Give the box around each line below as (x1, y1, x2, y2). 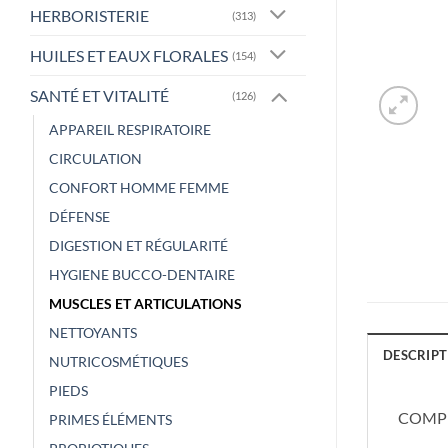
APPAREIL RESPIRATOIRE (49, 120, 211, 138)
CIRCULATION (49, 149, 142, 167)
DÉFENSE (49, 207, 110, 225)
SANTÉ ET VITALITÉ (30, 86, 169, 106)
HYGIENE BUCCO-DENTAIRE (49, 265, 235, 283)
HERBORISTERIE (30, 6, 149, 26)
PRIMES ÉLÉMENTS (49, 410, 172, 428)
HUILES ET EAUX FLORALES (30, 46, 228, 66)
